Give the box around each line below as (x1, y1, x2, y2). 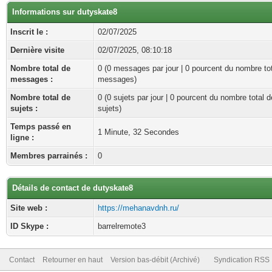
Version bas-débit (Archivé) (110, 256, 200, 264)
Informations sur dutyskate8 (12, 7, 117, 16)
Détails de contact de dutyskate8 (12, 183, 133, 192)
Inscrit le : (10, 27, 48, 36)
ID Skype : (10, 222, 49, 231)
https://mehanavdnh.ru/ (98, 203, 179, 212)
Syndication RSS (214, 256, 270, 264)
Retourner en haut (42, 256, 103, 264)
